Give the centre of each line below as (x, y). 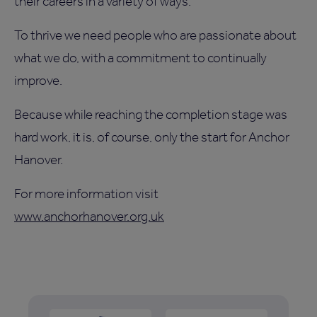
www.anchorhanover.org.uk (89, 217)
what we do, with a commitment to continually (140, 58)
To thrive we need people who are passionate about (155, 35)
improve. (38, 81)
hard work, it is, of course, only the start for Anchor (152, 137)
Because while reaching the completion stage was (151, 115)
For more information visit (86, 194)
